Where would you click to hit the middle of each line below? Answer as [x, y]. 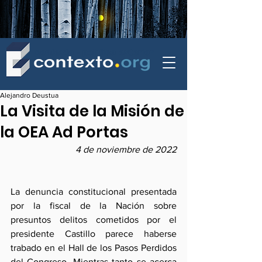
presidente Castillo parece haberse [94, 234]
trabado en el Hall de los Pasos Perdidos [94, 248]
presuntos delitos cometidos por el [94, 220]
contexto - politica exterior [94, 52]
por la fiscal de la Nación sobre [94, 206]
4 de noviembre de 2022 [126, 149]
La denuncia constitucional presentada [94, 192]
